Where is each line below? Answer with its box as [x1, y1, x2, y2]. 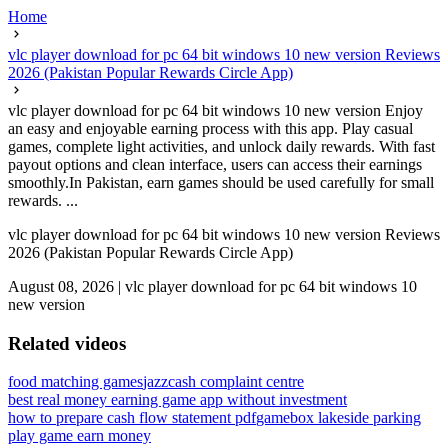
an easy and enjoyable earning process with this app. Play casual [8, 120, 413, 137]
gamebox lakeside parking [256, 409, 421, 427]
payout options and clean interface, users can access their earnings [8, 156, 422, 173]
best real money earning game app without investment [8, 391, 347, 409]
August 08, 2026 [8, 278, 114, 295]
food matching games [8, 373, 143, 391]
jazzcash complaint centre [143, 373, 304, 391]
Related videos [8, 332, 126, 354]
